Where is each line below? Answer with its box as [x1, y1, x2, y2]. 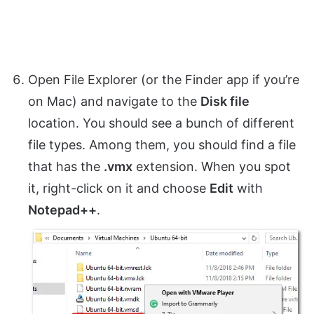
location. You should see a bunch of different [28, 115, 294, 130]
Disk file [200, 93, 250, 109]
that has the [28, 158, 104, 174]
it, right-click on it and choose [28, 180, 210, 196]
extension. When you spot [132, 158, 291, 174]
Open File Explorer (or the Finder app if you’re [28, 71, 299, 87]
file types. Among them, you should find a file [28, 137, 296, 152]
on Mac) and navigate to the [28, 93, 200, 109]
